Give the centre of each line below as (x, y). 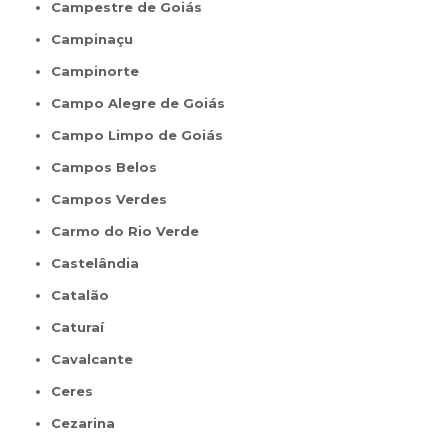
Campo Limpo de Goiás (142, 134)
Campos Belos (109, 166)
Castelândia (100, 262)
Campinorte (100, 70)
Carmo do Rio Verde (130, 230)
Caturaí (83, 326)
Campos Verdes (114, 198)
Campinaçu (97, 38)
